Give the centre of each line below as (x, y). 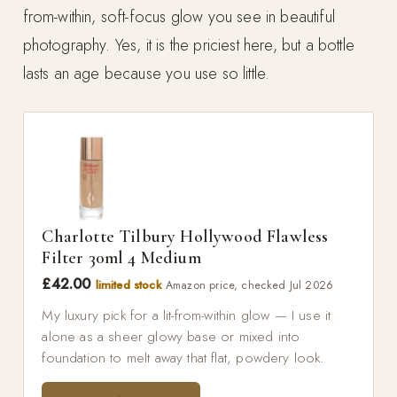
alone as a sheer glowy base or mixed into (171, 336)
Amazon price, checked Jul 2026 (249, 286)
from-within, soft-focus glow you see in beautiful (179, 16)
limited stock (128, 285)
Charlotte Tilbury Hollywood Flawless (185, 237)
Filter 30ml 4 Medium (121, 258)
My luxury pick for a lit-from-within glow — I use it (187, 315)
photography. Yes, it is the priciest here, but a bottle (188, 45)
